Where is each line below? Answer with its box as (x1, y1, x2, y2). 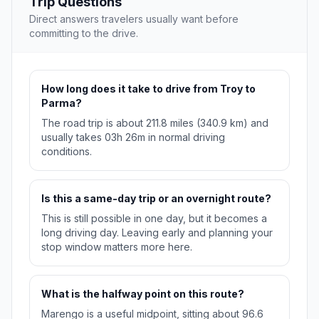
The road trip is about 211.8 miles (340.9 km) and (41, 117, 268, 130)
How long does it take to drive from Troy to (41, 83, 256, 95)
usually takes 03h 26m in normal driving (41, 131, 225, 144)
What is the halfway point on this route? (41, 288, 244, 300)
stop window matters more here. (41, 241, 192, 253)
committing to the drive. (29, 27, 138, 40)
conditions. (41, 145, 92, 158)
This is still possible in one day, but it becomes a (41, 212, 267, 225)
